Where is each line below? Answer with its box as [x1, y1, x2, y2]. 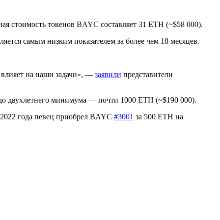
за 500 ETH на [134, 112, 183, 121]
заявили [95, 70, 121, 79]
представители [121, 70, 173, 79]
